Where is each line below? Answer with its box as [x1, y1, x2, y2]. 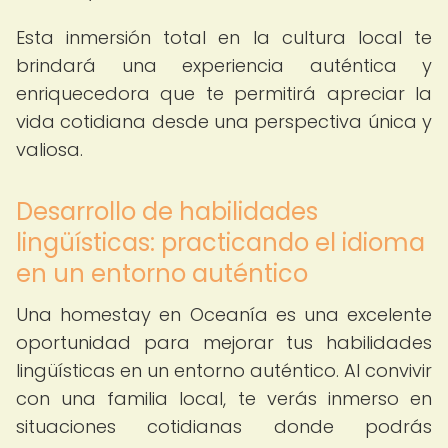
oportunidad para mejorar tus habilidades [16, 330, 432, 355]
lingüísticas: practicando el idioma [16, 226, 425, 259]
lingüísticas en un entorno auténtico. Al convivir [16, 358, 432, 383]
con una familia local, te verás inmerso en [16, 386, 432, 411]
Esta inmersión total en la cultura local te [16, 25, 432, 50]
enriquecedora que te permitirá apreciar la [16, 81, 432, 106]
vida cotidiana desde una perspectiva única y [16, 109, 432, 134]
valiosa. [16, 137, 83, 162]
